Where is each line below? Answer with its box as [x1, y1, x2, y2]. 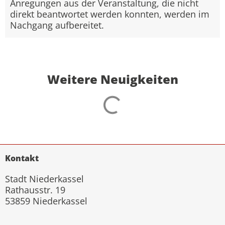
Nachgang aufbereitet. [10, 19, 104, 31]
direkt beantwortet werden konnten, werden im [10, 8, 209, 20]
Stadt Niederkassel [5, 173, 84, 185]
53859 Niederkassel [5, 195, 87, 207]
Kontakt [5, 153, 39, 164]
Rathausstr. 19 [5, 184, 65, 196]
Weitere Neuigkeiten [47, 71, 178, 87]
